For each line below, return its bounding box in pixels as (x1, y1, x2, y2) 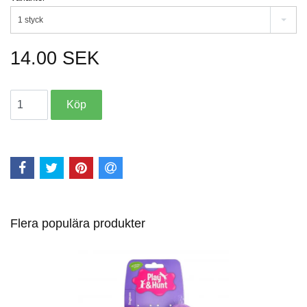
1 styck (18, 15, 43, 25)
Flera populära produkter (10, 216, 145, 230)
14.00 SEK (10, 48, 99, 69)
